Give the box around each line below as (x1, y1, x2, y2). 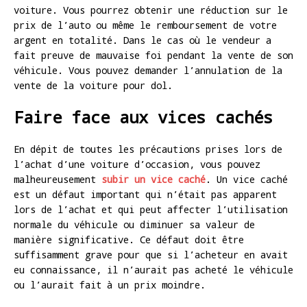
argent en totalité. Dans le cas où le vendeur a (14, 34, 271, 47)
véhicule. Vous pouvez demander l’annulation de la (14, 64, 282, 77)
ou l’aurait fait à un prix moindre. (14, 278, 206, 292)
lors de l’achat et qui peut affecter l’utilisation (14, 203, 288, 217)
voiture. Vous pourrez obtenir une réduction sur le (14, 3, 288, 17)
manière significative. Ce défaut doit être (14, 233, 244, 247)
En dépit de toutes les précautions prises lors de (14, 143, 282, 156)
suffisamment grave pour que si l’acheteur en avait (14, 248, 288, 262)
